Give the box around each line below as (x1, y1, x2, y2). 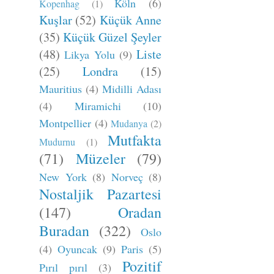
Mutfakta (108, 130, 161, 150)
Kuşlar (39, 12, 72, 28)
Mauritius (39, 81, 82, 96)
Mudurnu (39, 135, 75, 148)
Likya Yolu (64, 47, 115, 62)
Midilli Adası (102, 81, 161, 96)
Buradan (39, 221, 89, 240)
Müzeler (75, 149, 125, 168)
